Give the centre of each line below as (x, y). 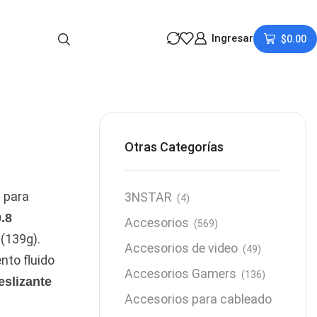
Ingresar (232, 38)
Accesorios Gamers (181, 274)
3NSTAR (149, 197)
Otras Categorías (174, 147)
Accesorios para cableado (198, 299)
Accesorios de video (181, 248)
